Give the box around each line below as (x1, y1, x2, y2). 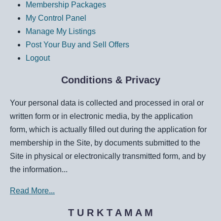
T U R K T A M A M (68, 207, 153, 218)
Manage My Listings (26, 27, 96, 36)
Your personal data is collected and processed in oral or (10, 98, 204, 107)
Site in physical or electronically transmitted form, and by (10, 151, 206, 160)
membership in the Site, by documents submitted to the (10, 138, 200, 147)
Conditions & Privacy (61, 74, 160, 85)
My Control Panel (26, 13, 86, 22)
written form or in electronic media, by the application (10, 111, 193, 120)
